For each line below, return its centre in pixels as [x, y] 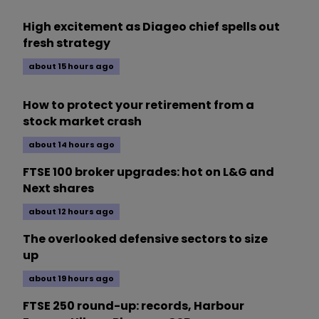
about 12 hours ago [71, 212]
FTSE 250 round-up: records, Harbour [134, 306]
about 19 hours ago [71, 279]
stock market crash [82, 122]
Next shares [58, 189]
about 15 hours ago [71, 67]
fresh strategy [67, 43]
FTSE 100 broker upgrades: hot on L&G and [148, 172]
